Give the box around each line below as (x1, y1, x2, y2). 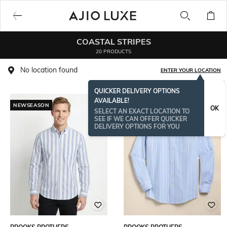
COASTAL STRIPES (76, 36, 151, 47)
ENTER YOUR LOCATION (161, 67, 221, 73)
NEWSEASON (13, 102, 50, 108)
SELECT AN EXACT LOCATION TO (94, 107, 190, 115)
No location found (20, 65, 78, 74)
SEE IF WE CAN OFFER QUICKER (94, 115, 187, 123)
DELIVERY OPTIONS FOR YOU (94, 123, 180, 130)
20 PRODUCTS (96, 48, 131, 55)
